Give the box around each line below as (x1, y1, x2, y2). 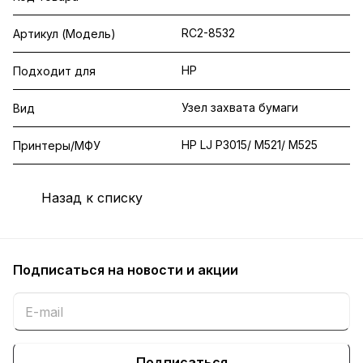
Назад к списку (41, 190, 143, 207)
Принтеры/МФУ (13, 138, 100, 152)
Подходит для (13, 63, 96, 78)
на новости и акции (108, 262, 238, 279)
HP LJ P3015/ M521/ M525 (181, 137, 318, 152)
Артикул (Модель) (13, 26, 116, 41)
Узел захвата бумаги (181, 100, 298, 114)
